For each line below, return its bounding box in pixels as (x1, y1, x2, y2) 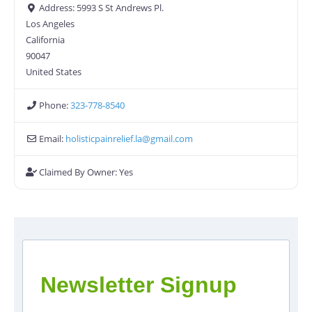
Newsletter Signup (40, 272, 237, 298)
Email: (39, 132, 66, 146)
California (26, 33, 65, 47)
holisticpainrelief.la (65, 132, 143, 146)
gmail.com (150, 132, 194, 146)
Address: (39, 1, 77, 15)
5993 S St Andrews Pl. (77, 1, 164, 15)
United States (26, 65, 81, 79)
